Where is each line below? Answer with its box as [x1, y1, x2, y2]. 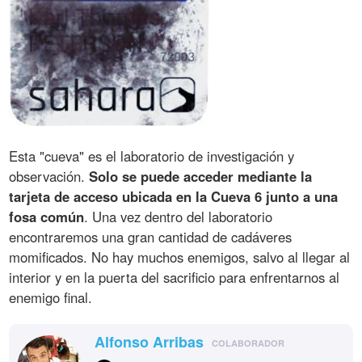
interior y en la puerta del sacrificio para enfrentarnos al [9, 267, 340, 287]
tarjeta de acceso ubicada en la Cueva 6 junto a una [9, 186, 339, 206]
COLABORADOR [212, 336, 285, 349]
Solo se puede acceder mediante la [89, 166, 313, 186]
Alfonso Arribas [95, 330, 204, 352]
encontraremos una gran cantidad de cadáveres [9, 226, 293, 246]
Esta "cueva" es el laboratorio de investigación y [9, 145, 295, 166]
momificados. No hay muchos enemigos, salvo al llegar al [9, 246, 351, 267]
